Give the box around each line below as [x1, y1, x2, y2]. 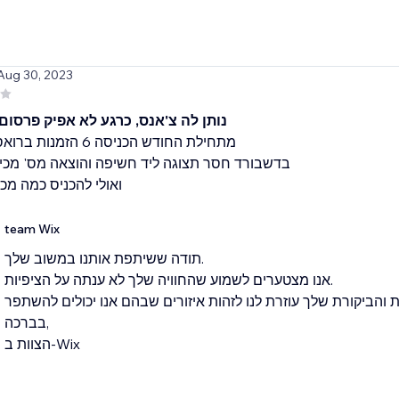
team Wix [4, 221, 60, 238]
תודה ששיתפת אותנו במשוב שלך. [4, 249, 201, 268]
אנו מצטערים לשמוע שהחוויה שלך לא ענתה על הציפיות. [4, 271, 330, 289]
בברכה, [4, 313, 46, 332]
